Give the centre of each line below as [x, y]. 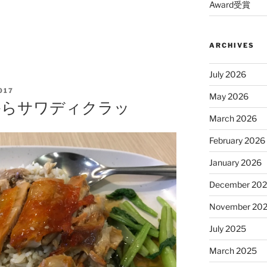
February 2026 [237, 140]
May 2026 [229, 96]
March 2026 [233, 118]
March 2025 [233, 250]
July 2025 [227, 228]
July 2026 [227, 74]
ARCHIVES [232, 45]
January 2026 [235, 162]
